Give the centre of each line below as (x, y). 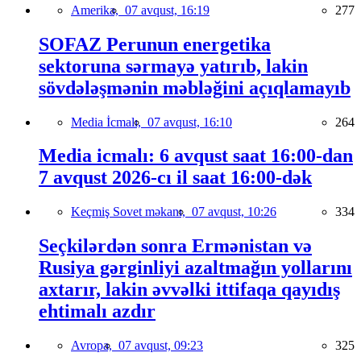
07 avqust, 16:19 (167, 10)
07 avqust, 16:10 (190, 122)
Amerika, (98, 10)
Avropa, (95, 346)
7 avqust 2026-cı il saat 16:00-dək (175, 178)
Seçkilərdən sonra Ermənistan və (175, 246)
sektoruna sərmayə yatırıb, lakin (173, 66)
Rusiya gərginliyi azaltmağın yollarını (195, 268)
